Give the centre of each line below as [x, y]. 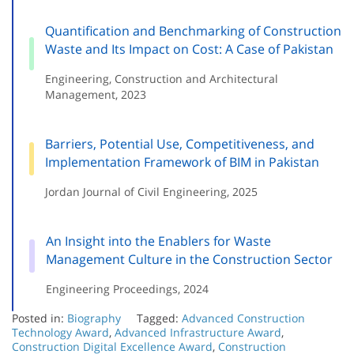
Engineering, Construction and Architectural [161, 79]
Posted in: [40, 318]
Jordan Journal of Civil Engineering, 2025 [152, 192]
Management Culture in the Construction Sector [189, 260]
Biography [94, 318]
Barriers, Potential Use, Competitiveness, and [180, 144]
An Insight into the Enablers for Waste [158, 241]
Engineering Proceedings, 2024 [127, 289]
